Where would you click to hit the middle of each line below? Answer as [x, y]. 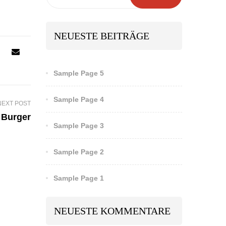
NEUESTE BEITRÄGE [102, 36]
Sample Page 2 [79, 152]
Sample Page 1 [79, 178]
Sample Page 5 [79, 73]
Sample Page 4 [79, 99]
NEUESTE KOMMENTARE [112, 211]
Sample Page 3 [79, 125]
